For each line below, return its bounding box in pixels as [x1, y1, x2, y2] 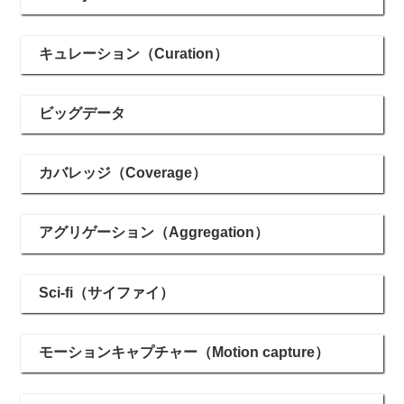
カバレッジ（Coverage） [39, 165, 207, 181]
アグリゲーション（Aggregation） [39, 225, 269, 241]
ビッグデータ [39, 106, 125, 122]
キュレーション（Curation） [39, 45, 228, 61]
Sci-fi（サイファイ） [39, 284, 174, 300]
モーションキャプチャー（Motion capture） [39, 344, 329, 360]
